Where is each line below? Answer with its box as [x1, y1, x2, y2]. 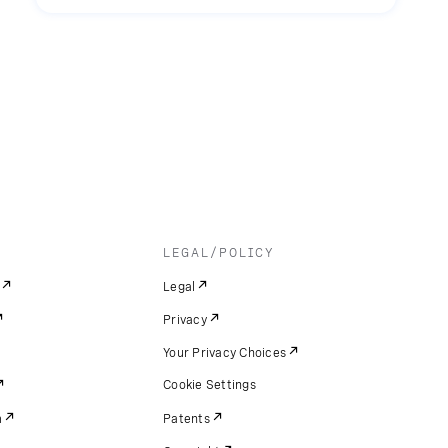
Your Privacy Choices [163, 346, 287, 360]
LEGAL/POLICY [163, 246, 275, 260]
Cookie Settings [163, 378, 256, 392]
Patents [163, 412, 210, 426]
